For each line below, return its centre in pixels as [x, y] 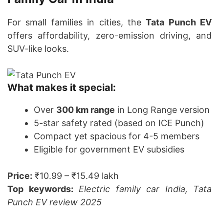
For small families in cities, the [77, 22]
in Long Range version [162, 110]
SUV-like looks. [38, 49]
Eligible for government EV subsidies [109, 150]
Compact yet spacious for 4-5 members [117, 136]
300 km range [86, 110]
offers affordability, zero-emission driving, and [109, 36]
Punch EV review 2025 [55, 202]
